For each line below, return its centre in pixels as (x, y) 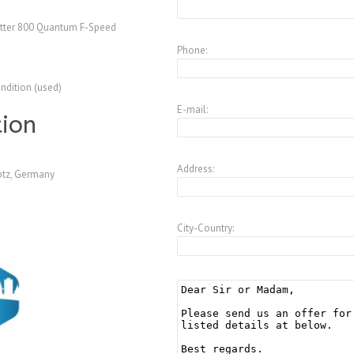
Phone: (192, 51)
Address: (195, 169)
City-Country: (205, 228)
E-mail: (192, 110)
